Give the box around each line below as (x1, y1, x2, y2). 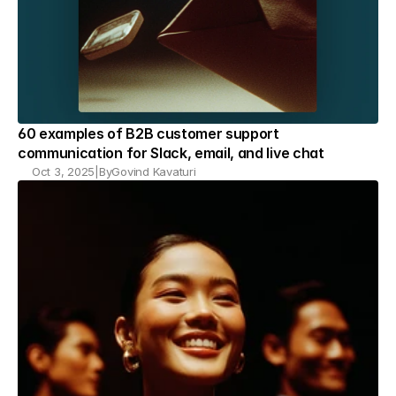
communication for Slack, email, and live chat (18, 144, 324, 162)
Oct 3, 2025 (32, 164, 95, 179)
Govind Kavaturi (111, 164, 196, 179)
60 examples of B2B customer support (18, 125, 279, 142)
